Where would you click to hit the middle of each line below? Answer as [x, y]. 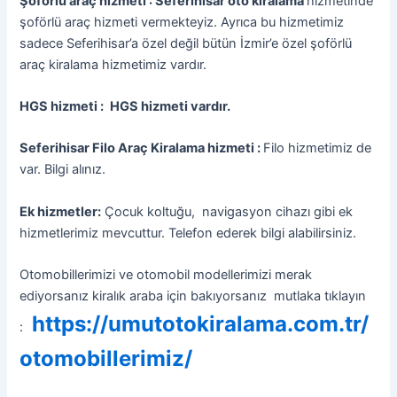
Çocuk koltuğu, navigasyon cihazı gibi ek [227, 211]
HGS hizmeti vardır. [172, 106]
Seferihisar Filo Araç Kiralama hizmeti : [142, 148]
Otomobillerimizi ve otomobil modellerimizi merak [166, 274]
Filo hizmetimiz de [318, 148]
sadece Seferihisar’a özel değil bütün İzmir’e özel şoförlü [186, 43]
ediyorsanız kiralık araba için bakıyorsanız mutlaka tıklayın [193, 296]
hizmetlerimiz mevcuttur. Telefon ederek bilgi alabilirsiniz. [188, 233]
